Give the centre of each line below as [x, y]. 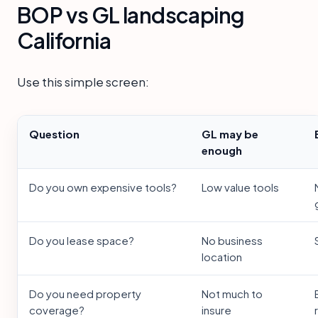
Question [54, 134]
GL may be [230, 134]
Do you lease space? [82, 241]
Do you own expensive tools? [103, 187]
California [64, 41]
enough [222, 150]
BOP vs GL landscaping [131, 15]
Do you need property [85, 294]
